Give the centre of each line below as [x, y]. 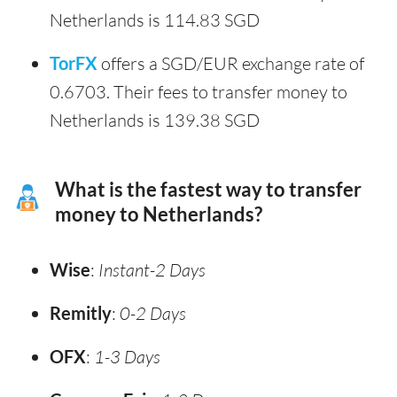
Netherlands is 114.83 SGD [155, 20]
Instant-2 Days [152, 270]
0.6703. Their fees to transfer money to [198, 92]
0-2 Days [153, 314]
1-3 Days [127, 357]
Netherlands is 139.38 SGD [155, 121]
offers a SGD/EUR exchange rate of [231, 64]
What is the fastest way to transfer [208, 190]
